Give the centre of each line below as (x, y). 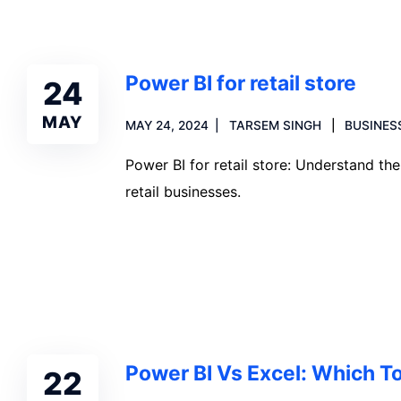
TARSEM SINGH (275, 125)
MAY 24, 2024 (167, 125)
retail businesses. (183, 192)
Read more (183, 253)
